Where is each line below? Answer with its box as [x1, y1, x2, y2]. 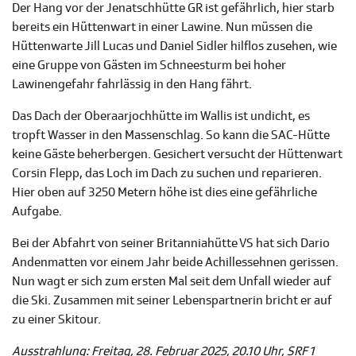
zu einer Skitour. [12, 311, 103, 328]
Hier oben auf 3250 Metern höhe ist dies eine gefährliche [12, 184, 317, 201]
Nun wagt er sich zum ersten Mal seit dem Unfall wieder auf [12, 273, 331, 290]
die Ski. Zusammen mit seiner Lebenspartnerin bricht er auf [12, 292, 332, 309]
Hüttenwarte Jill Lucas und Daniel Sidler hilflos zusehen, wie [12, 38, 337, 55]
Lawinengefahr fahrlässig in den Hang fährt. [12, 76, 252, 93]
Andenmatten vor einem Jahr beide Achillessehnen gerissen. [12, 254, 339, 271]
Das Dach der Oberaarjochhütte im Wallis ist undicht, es [12, 108, 310, 125]
